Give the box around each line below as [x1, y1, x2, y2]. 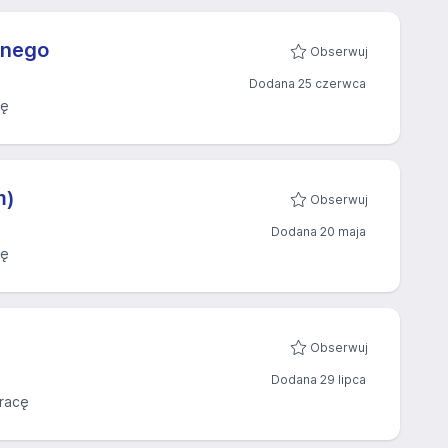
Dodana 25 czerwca [249, 76, 366, 91]
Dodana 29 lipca [271, 372, 366, 387]
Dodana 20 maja [271, 224, 366, 239]
